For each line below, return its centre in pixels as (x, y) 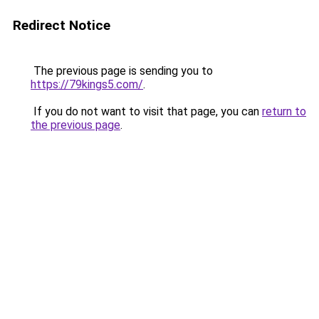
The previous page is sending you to (122, 71)
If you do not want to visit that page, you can (146, 111)
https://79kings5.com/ (87, 84)
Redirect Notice (62, 25)
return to (284, 111)
